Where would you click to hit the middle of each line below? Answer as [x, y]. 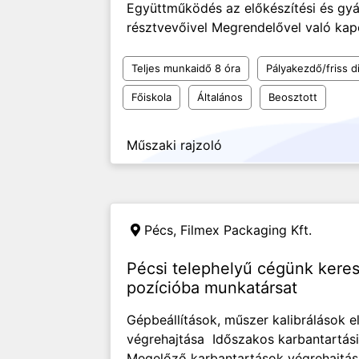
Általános [220, 97]
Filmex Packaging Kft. [246, 230]
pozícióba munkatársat [212, 288]
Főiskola [151, 97]
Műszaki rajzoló [174, 145]
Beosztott [293, 97]
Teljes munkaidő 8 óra [186, 68]
